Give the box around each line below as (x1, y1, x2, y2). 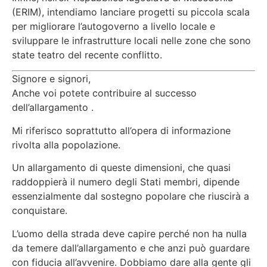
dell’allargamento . (12, 101, 94, 114)
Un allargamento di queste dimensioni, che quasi (12, 162, 231, 174)
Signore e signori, (12, 73, 91, 85)
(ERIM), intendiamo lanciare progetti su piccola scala (12, 5, 250, 18)
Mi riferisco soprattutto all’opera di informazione (12, 124, 231, 136)
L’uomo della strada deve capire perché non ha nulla (12, 227, 247, 240)
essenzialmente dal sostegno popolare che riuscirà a (12, 190, 249, 203)
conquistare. (12, 204, 67, 217)
